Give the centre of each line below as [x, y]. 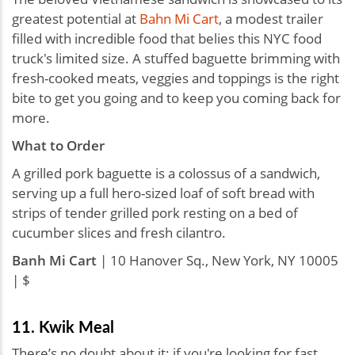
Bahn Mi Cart [179, 19]
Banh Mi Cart [54, 261]
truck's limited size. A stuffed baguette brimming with [176, 59]
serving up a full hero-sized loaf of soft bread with [163, 193]
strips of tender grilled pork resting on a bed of [155, 213]
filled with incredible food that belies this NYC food [167, 39]
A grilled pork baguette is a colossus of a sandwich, [166, 174]
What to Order [58, 146]
